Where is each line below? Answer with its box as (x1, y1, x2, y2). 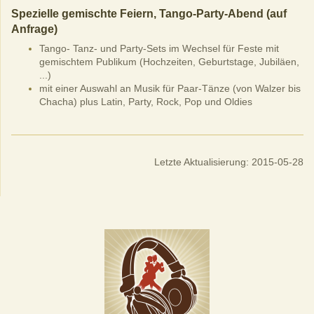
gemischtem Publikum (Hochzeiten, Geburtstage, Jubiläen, (39, 55, 299, 67)
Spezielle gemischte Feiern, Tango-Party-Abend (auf (11, 7, 287, 20)
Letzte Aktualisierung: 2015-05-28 (154, 156, 303, 168)
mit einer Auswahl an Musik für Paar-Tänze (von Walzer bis (39, 82, 301, 94)
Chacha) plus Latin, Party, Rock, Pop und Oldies (39, 95, 252, 107)
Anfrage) (11, 22, 57, 35)
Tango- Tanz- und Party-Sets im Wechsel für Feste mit (39, 42, 279, 54)
